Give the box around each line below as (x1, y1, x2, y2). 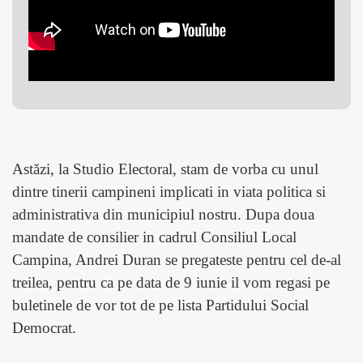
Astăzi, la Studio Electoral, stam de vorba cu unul (12, 160, 318, 177)
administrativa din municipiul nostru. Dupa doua (12, 205, 314, 223)
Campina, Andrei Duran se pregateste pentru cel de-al (12, 250, 341, 268)
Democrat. (12, 318, 76, 336)
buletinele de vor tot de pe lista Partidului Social (12, 296, 309, 314)
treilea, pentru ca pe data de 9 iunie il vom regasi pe (12, 273, 330, 291)
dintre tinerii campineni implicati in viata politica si (12, 182, 326, 200)
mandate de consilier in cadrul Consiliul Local (12, 228, 297, 246)
